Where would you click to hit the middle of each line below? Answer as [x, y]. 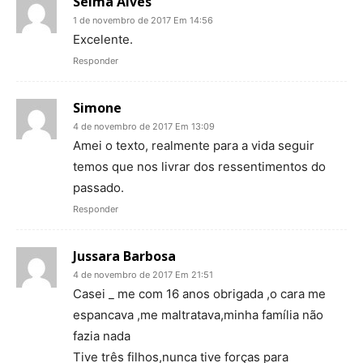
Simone [97, 107]
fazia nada [102, 335]
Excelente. [103, 39]
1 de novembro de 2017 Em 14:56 [143, 20]
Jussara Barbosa [124, 256]
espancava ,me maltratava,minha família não [198, 314]
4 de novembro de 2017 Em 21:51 [143, 274]
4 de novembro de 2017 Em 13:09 [144, 126]
